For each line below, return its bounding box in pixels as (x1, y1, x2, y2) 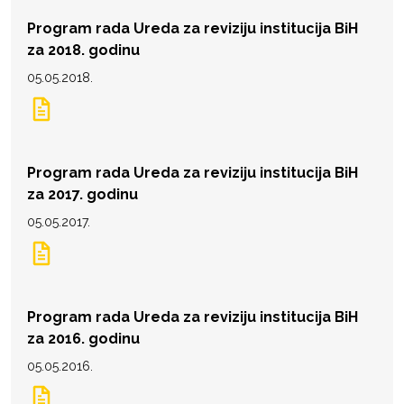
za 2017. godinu (27, 185, 138, 203)
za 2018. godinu (27, 41, 140, 59)
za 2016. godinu (27, 329, 140, 347)
